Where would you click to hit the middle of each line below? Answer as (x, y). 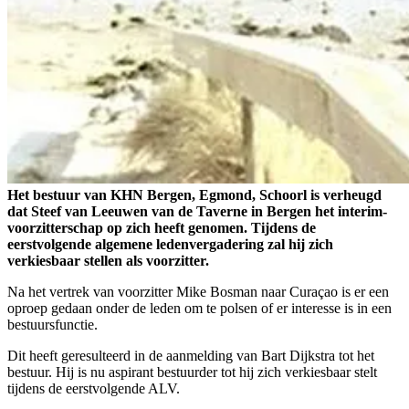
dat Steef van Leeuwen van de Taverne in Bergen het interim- (197, 212)
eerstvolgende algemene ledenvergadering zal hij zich (170, 245)
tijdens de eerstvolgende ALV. (94, 389)
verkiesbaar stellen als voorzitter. (108, 261)
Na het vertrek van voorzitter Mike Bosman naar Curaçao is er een (198, 292)
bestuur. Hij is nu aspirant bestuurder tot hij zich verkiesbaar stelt (192, 372)
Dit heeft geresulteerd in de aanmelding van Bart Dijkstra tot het (191, 356)
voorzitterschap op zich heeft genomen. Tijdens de (162, 228)
